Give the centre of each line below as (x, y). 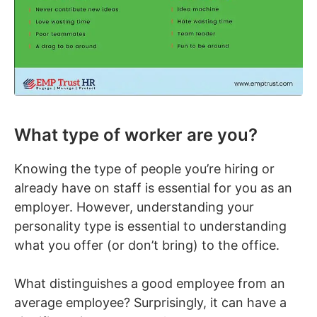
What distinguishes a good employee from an (150, 283)
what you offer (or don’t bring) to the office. (147, 245)
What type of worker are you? (136, 134)
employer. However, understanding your (134, 207)
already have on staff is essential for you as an (153, 188)
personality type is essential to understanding (150, 226)
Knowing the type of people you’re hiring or (144, 168)
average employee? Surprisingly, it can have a (150, 302)
